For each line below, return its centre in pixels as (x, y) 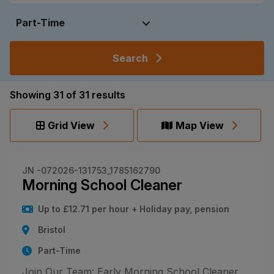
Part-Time (60, 250)
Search (130, 58)
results (109, 94)
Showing (30, 94)
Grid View (71, 125)
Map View (199, 125)
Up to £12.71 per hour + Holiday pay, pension (134, 209)
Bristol (52, 229)
